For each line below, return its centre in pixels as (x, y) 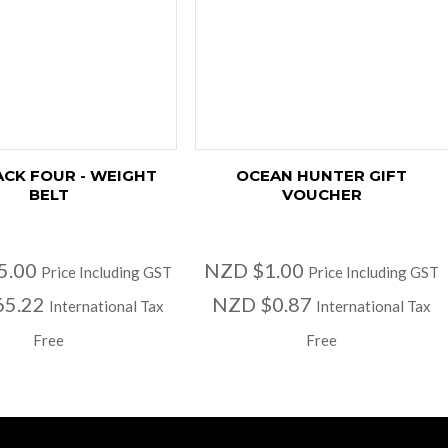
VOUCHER (321, 194)
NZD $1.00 (256, 269)
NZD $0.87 (264, 303)
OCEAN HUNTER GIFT (322, 175)
